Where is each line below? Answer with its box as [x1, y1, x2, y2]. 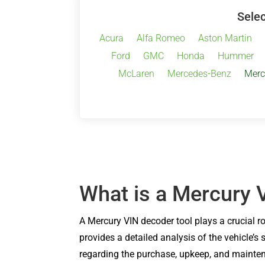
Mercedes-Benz [167, 67, 231, 79]
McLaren [118, 67, 154, 79]
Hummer [218, 50, 254, 62]
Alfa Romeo [136, 32, 185, 44]
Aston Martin [198, 32, 252, 44]
